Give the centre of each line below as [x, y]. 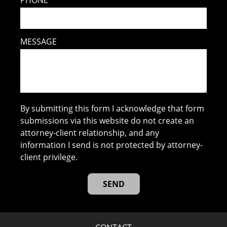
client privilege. [49, 157]
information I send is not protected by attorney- [112, 145]
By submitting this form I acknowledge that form [112, 109]
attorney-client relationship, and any [90, 133]
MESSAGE [39, 42]
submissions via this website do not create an [107, 121]
